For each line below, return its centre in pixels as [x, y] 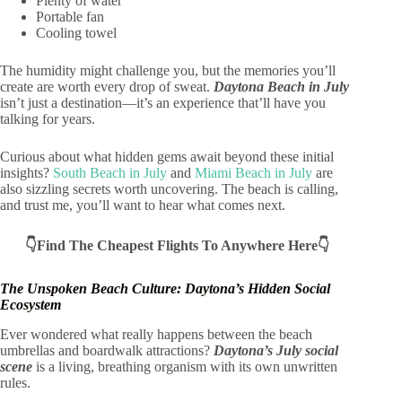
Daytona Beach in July [281, 87]
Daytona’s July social [276, 351]
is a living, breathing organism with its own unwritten [185, 367]
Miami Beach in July [253, 173]
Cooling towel [76, 33]
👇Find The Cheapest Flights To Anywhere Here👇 [177, 246]
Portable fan [70, 17]
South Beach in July [110, 173]
